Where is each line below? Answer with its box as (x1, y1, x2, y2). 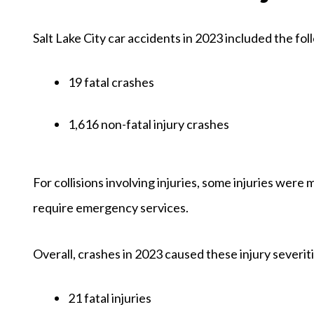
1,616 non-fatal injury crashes (68, 116, 229, 132)
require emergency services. (33, 199, 189, 215)
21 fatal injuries (68, 289, 151, 306)
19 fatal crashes (68, 74, 154, 90)
